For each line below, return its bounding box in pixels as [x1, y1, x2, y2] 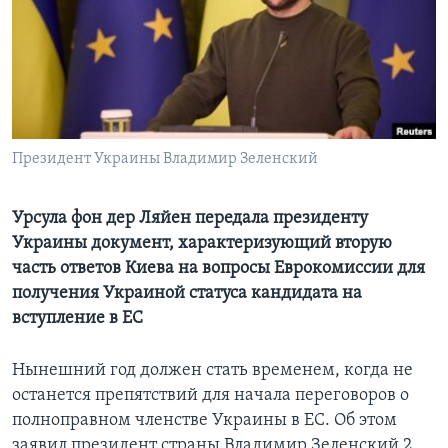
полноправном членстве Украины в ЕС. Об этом [12, 411, 397, 431]
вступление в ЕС [12, 309, 143, 329]
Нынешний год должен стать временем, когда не [12, 361, 413, 381]
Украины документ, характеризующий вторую [12, 234, 392, 254]
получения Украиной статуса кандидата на [12, 284, 362, 304]
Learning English [18, 26, 136, 45]
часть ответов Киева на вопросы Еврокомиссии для [12, 259, 425, 279]
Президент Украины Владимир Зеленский [12, 151, 318, 168]
